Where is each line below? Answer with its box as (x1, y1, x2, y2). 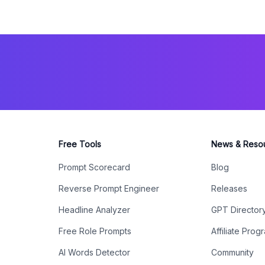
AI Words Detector (58, 247, 130, 257)
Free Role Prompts (58, 226, 131, 236)
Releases (211, 183, 248, 193)
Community (211, 247, 254, 257)
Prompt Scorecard (58, 162, 130, 172)
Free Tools (58, 139, 101, 149)
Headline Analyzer (58, 205, 130, 215)
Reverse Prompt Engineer (58, 183, 159, 193)
